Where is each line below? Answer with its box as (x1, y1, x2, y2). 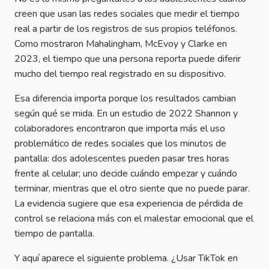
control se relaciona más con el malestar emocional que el (14, 211, 253, 225)
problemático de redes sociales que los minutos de (14, 136, 226, 150)
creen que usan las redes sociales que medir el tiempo (14, 7, 240, 20)
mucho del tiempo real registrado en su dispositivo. (14, 67, 226, 80)
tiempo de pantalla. (14, 226, 94, 240)
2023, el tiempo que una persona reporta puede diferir (14, 52, 241, 65)
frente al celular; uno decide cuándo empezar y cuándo (14, 166, 237, 180)
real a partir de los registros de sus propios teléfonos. (14, 22, 237, 35)
